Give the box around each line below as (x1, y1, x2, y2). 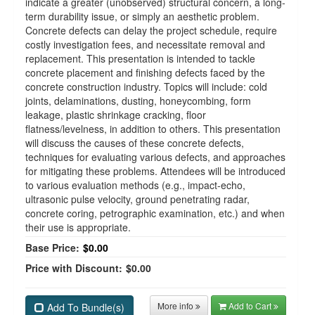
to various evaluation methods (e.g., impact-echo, (25, 178, 245, 192)
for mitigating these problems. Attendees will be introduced (25, 164, 285, 178)
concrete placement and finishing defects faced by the (25, 65, 265, 79)
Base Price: (25, 240, 79, 255)
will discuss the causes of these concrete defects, (25, 136, 244, 150)
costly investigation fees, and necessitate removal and (25, 37, 265, 51)
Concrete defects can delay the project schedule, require (25, 23, 277, 37)
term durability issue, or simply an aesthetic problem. (25, 9, 259, 23)
